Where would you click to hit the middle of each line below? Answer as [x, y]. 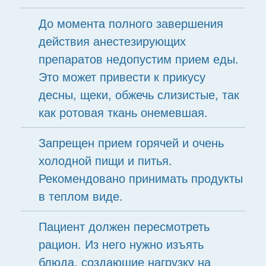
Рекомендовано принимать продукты [140, 178]
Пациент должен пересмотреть [124, 226]
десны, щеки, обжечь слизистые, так [139, 94]
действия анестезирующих [112, 41]
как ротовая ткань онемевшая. [123, 112]
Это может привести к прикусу [122, 76]
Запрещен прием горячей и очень [131, 142]
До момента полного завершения [131, 23]
